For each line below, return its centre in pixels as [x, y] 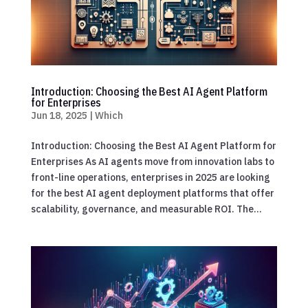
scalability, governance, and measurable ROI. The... [146, 209]
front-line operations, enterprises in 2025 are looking [150, 177]
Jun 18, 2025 [59, 115]
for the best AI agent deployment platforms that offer [152, 193]
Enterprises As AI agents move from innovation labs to [152, 161]
